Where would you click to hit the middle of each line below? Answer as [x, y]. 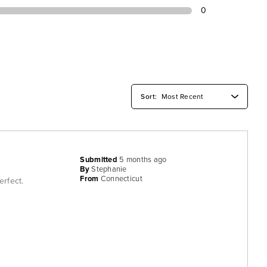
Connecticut [121, 178]
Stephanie [109, 169]
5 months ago [143, 159]
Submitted [100, 159]
